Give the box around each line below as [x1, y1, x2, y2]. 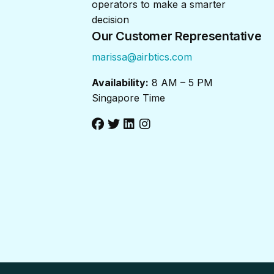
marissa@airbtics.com [92, 50, 192, 63]
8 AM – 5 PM [149, 76, 213, 89]
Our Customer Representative [92, 28, 262, 43]
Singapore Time [92, 91, 165, 104]
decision [92, 13, 129, 26]
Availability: [92, 76, 149, 89]
